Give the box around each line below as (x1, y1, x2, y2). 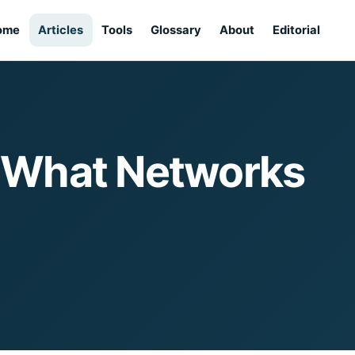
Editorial (273, 23, 321, 37)
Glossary (151, 23, 202, 37)
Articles (38, 23, 84, 37)
